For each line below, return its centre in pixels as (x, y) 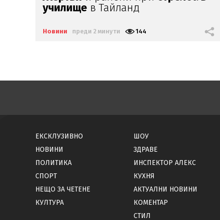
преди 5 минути (96, 31)
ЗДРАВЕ (146, 149)
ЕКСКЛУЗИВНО (59, 136)
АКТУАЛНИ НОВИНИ (165, 189)
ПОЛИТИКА (54, 163)
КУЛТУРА (50, 202)
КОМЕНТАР (151, 202)
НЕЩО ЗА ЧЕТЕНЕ (63, 189)
